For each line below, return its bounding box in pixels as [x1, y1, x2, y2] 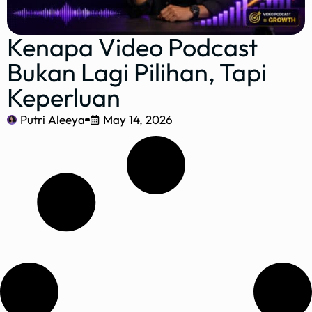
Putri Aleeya [20, 112, 85, 127]
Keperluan [7, 81, 120, 114]
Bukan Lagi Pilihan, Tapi [7, 56, 267, 88]
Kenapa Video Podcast [7, 31, 258, 63]
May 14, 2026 [103, 112, 173, 127]
